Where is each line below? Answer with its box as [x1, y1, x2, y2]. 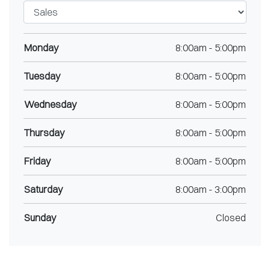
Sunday [24, 212, 56, 224]
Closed [216, 212, 246, 224]
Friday [24, 155, 51, 167]
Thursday [24, 127, 64, 139]
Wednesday [24, 98, 77, 110]
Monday [24, 42, 58, 54]
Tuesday [24, 70, 60, 82]
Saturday [24, 183, 63, 195]
